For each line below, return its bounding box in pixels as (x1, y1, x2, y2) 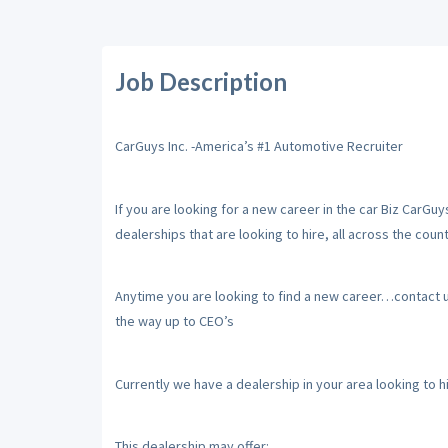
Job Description (114, 66, 287, 96)
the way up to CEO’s (114, 312, 234, 330)
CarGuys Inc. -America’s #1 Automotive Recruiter (114, 137, 403, 155)
